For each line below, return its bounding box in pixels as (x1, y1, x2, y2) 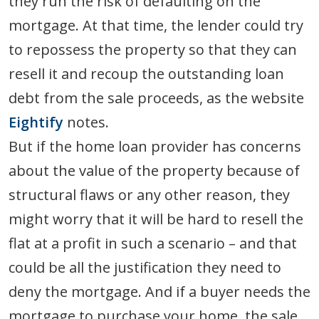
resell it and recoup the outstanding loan (9, 64, 284, 84)
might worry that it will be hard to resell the (9, 209, 303, 229)
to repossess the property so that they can (9, 40, 297, 60)
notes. (63, 113, 109, 132)
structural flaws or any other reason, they (9, 185, 290, 205)
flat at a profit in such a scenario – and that (9, 234, 297, 253)
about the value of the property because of (9, 161, 300, 181)
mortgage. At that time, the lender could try (9, 16, 303, 36)
